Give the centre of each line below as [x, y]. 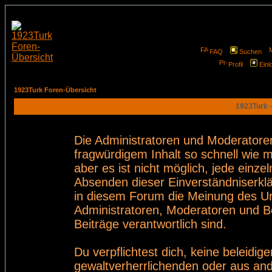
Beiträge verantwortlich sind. [150, 224]
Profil [236, 64]
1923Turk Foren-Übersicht [55, 90]
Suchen [250, 52]
